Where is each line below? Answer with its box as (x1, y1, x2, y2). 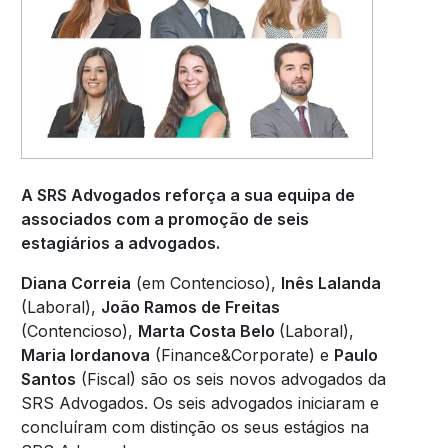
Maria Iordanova (20, 344, 150, 365)
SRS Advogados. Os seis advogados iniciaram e (20, 392, 379, 413)
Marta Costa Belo (137, 320, 279, 341)
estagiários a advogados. (20, 232, 224, 253)
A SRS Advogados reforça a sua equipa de (20, 184, 355, 205)
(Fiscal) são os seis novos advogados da (75, 368, 386, 389)
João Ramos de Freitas (100, 296, 280, 317)
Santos (20, 368, 76, 389)
